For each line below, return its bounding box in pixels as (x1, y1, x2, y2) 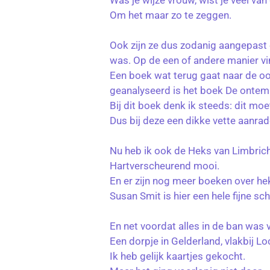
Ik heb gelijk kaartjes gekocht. (110, 250, 245, 263)
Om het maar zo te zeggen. (110, 9, 231, 22)
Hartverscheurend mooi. (110, 160, 219, 172)
